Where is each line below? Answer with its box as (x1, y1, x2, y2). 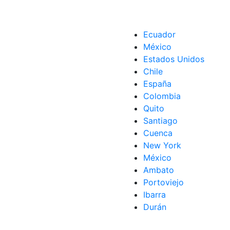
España (143, 79, 171, 89)
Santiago (143, 116, 178, 126)
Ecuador (143, 29, 176, 40)
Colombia (143, 91, 181, 101)
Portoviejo (143, 177, 184, 187)
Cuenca (143, 128, 172, 138)
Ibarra (143, 189, 166, 200)
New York (143, 140, 181, 150)
